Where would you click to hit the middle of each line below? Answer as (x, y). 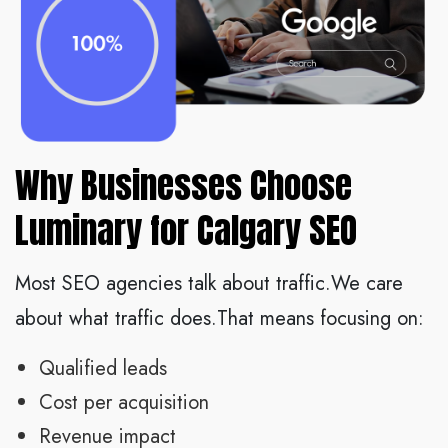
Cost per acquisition (124, 403)
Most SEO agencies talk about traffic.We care (209, 284)
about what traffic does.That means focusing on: (219, 319)
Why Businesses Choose (183, 186)
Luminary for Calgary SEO (186, 231)
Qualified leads (103, 369)
